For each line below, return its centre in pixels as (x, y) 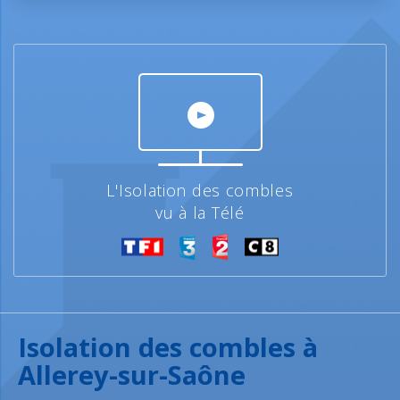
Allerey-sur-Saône (132, 375)
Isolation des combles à (168, 347)
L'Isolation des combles (200, 190)
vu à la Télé (200, 212)
